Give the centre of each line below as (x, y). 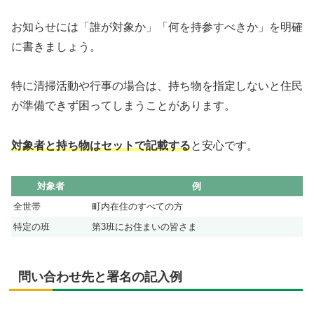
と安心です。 (224, 146)
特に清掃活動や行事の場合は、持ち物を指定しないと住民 (157, 86)
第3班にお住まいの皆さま (144, 226)
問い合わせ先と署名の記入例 (100, 277)
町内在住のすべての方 (137, 206)
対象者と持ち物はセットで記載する (101, 146)
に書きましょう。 (56, 46)
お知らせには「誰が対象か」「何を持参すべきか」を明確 (157, 27)
